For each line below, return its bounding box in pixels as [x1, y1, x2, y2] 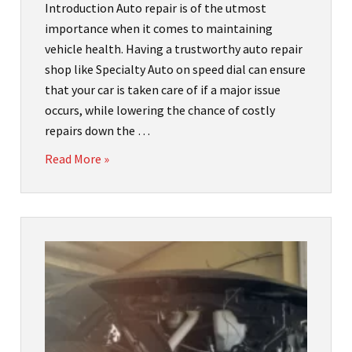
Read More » [45, 151, 109, 167]
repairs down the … [45, 123, 150, 139]
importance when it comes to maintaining [45, 20, 273, 37]
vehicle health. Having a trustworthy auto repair [45, 41, 302, 57]
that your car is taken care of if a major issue [45, 82, 280, 98]
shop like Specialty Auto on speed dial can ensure [45, 61, 306, 78]
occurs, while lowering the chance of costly [45, 102, 275, 119]
